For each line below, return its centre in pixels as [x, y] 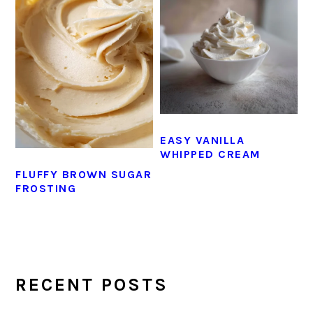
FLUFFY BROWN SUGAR [84, 174]
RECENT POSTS [92, 284]
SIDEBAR [59, 274]
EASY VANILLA [203, 140]
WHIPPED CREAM [210, 154]
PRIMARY [60, 251]
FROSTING [46, 188]
